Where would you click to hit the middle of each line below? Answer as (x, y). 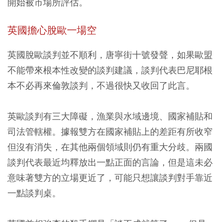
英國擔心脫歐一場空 (52, 30)
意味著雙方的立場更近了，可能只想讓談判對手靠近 (110, 177)
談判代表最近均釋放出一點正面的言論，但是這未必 (110, 162)
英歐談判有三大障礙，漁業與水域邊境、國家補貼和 (110, 116)
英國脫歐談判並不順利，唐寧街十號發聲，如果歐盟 (110, 55)
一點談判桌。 (34, 193)
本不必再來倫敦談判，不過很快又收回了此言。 (101, 85)
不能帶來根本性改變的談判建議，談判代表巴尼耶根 (110, 70)
